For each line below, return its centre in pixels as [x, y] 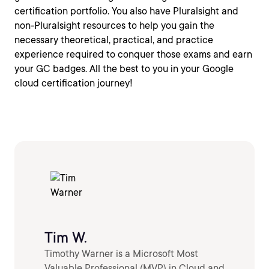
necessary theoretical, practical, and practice [114, 40]
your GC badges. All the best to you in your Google [124, 68]
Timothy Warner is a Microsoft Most [121, 253]
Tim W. [66, 237]
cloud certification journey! [74, 83]
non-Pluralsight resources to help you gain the [114, 25]
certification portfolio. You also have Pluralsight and [126, 11]
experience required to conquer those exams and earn [133, 54]
